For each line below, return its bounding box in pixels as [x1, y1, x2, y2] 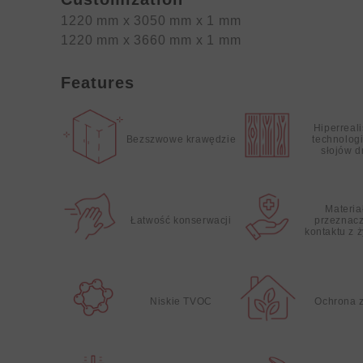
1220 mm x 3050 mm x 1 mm [61, 14, 241, 28]
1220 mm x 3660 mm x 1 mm [61, 33, 241, 47]
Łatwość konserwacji [130, 215, 232, 226]
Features [61, 74, 135, 92]
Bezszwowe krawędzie [126, 134, 237, 145]
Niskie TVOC [150, 296, 212, 307]
